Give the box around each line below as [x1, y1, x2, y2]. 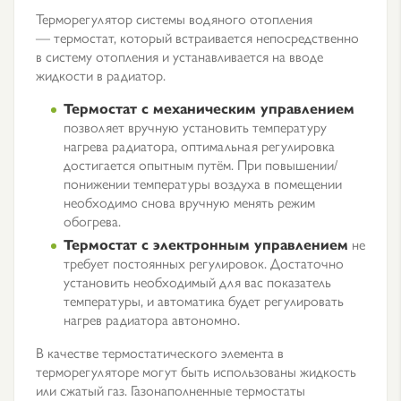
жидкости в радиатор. [36, 64, 169, 85]
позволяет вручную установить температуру [64, 116, 327, 137]
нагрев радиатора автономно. [64, 309, 240, 329]
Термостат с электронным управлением [64, 234, 348, 254]
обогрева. [64, 210, 121, 231]
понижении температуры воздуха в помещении [64, 173, 342, 193]
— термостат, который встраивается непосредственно [36, 27, 359, 47]
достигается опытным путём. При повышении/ [64, 154, 337, 175]
